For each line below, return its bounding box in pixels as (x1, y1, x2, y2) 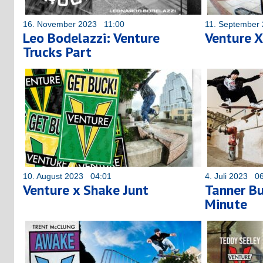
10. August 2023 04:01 (23, 171, 112, 181)
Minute (205, 194, 247, 213)
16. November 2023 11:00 (23, 19, 124, 29)
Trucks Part (23, 42, 92, 61)
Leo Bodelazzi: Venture (23, 28, 160, 47)
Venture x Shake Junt (23, 180, 149, 199)
